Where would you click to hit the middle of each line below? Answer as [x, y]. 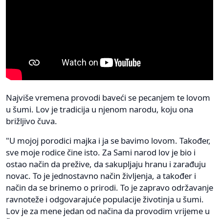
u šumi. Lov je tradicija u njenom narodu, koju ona [99, 109]
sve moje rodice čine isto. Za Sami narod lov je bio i [101, 152]
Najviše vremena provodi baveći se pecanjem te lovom [108, 97]
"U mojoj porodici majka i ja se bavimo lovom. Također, [108, 140]
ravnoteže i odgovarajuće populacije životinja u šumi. [105, 199]
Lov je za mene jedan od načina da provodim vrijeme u [108, 211]
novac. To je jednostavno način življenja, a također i [101, 175]
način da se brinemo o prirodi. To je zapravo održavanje [109, 187]
